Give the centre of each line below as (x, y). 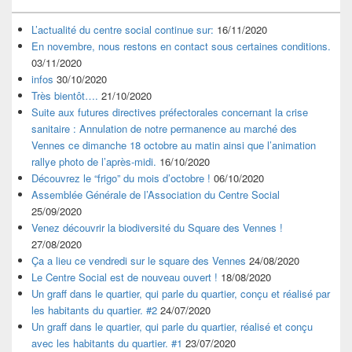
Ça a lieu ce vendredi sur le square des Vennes (139, 261)
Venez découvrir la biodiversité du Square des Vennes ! (157, 228)
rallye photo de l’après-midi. (94, 162)
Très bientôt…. (65, 96)
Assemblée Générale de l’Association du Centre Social (156, 195)
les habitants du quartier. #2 (94, 310)
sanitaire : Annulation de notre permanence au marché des (164, 129)
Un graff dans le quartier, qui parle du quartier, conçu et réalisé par (181, 294)
